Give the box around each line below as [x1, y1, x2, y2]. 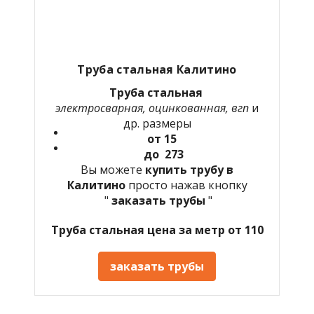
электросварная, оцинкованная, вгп [55, 100, 252, 116]
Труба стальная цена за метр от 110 [50, 221, 264, 238]
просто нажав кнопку [128, 177, 247, 193]
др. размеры [123, 115, 191, 131]
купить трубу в [145, 161, 233, 177]
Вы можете [81, 161, 145, 177]
